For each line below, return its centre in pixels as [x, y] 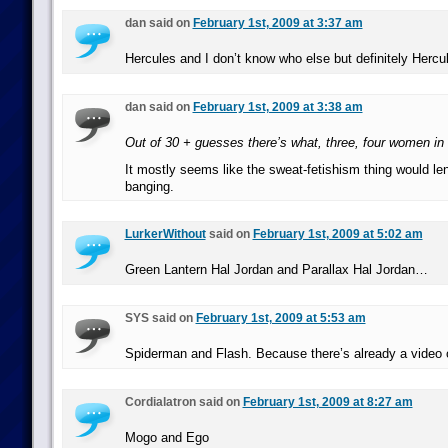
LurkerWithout [165, 234]
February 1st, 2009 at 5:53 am [280, 318]
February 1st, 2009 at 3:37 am [277, 23]
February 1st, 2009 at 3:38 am [277, 107]
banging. [149, 186]
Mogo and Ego [166, 437]
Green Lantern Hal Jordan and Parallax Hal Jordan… [276, 269]
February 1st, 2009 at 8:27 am [327, 402]
